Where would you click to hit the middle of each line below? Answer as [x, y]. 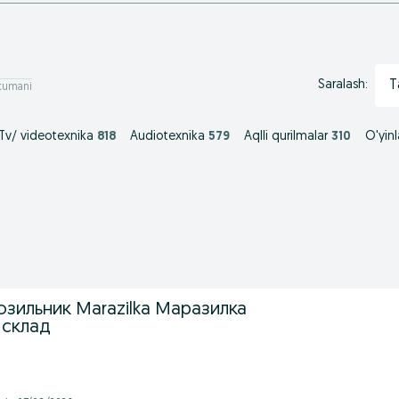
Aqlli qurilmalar [286, 137]
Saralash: [342, 85]
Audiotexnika [167, 137]
